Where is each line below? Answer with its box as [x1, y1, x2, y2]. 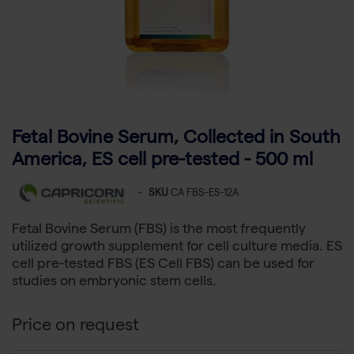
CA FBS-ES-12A [171, 189, 239, 200]
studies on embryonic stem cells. [12, 276, 217, 290]
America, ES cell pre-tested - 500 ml [12, 153, 313, 171]
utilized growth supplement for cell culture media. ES [12, 241, 342, 255]
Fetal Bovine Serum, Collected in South [12, 130, 341, 149]
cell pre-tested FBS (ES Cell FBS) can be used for [12, 258, 314, 273]
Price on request [12, 318, 139, 337]
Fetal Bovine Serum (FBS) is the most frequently [12, 224, 306, 238]
